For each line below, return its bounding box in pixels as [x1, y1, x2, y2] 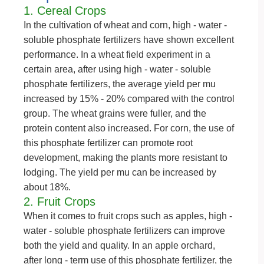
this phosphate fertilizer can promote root [24, 138, 193, 148]
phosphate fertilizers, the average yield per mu [24, 79, 216, 89]
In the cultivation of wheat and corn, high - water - [24, 20, 227, 30]
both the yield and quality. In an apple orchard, [24, 240, 215, 250]
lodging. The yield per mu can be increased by [24, 167, 216, 177]
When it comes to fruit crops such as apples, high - [24, 211, 232, 221]
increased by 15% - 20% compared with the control [24, 94, 235, 104]
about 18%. [24, 182, 71, 192]
